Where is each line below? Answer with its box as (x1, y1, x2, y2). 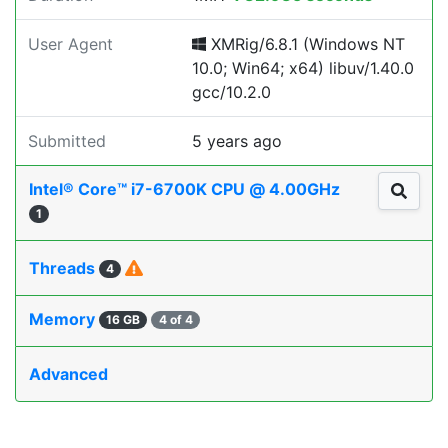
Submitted (28, 131, 106, 151)
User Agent (28, 34, 113, 54)
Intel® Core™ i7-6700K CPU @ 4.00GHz (29, 179, 344, 199)
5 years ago (192, 131, 282, 151)
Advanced (29, 364, 108, 384)
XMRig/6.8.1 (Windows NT (206, 34, 405, 54)
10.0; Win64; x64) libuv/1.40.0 (192, 58, 414, 78)
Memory (29, 309, 99, 329)
